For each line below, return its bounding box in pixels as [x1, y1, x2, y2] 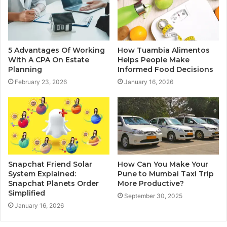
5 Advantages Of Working [8, 46, 105, 55]
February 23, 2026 [15, 78, 67, 86]
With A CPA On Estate [8, 55, 89, 65]
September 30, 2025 [124, 192, 182, 200]
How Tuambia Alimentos [118, 46, 210, 55]
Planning [8, 65, 42, 74]
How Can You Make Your [118, 159, 208, 169]
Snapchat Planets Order [8, 178, 99, 188]
